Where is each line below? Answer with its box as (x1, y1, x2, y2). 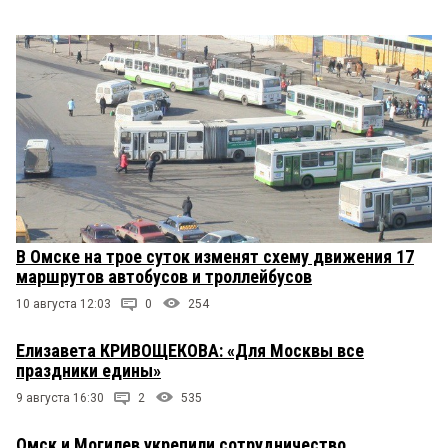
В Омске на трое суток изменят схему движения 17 (16, 245, 414, 267)
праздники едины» (16, 359, 161, 381)
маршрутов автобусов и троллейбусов (16, 265, 312, 287)
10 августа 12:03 (16, 296, 111, 311)
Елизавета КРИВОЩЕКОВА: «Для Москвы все (16, 339, 364, 361)
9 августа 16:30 (16, 390, 104, 405)
